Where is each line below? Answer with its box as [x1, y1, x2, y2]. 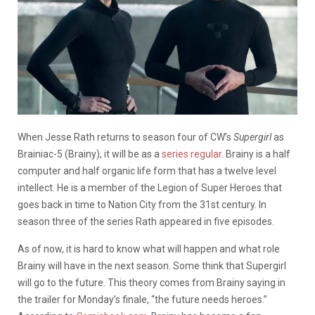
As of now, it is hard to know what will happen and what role [18, 243, 280, 255]
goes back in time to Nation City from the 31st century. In [18, 198, 266, 210]
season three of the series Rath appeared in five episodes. [18, 215, 274, 227]
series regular [162, 148, 221, 160]
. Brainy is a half [221, 148, 290, 160]
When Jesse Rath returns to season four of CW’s [18, 131, 233, 143]
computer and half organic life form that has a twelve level [18, 165, 276, 176]
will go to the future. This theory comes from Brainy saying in [18, 276, 285, 288]
